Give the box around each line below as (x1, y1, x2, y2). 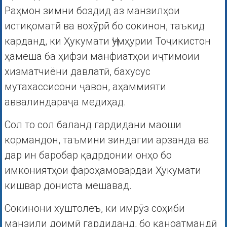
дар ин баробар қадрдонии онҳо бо (4, 149, 172, 162)
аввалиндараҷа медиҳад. (4, 96, 126, 108)
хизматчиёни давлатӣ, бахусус (4, 65, 150, 78)
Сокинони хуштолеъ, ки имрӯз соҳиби (4, 202, 185, 215)
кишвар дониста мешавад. (4, 179, 132, 192)
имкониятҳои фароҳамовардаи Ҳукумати (4, 164, 201, 177)
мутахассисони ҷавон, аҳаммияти (4, 81, 166, 93)
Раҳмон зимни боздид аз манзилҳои (4, 5, 180, 17)
